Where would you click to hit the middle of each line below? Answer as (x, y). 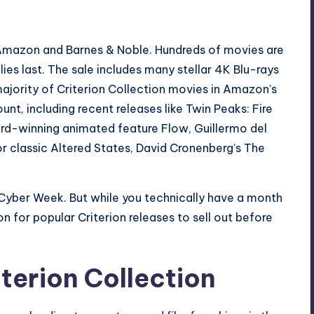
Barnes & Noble (108, 49)
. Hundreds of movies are (217, 49)
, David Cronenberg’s (187, 148)
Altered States (90, 148)
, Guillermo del (228, 128)
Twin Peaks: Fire (229, 108)
